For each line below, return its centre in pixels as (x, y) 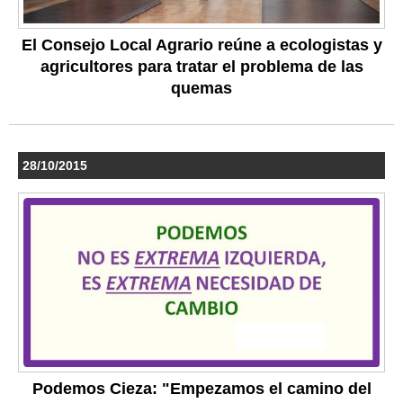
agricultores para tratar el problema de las (201, 67)
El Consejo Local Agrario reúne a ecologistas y (201, 45)
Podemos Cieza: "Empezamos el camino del (201, 388)
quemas (201, 89)
